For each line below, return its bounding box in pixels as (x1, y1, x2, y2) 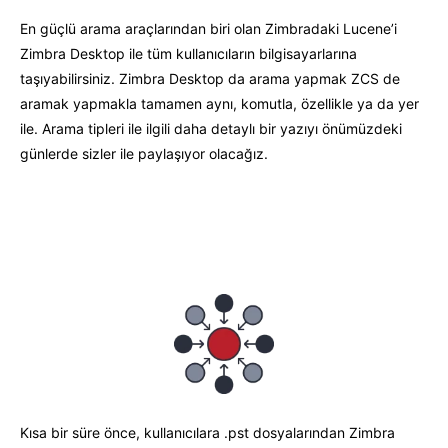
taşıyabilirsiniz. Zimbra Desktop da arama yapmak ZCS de (20, 69, 400, 87)
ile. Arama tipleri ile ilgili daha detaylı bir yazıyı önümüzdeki (20, 119, 402, 137)
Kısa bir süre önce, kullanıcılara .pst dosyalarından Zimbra (20, 423, 395, 441)
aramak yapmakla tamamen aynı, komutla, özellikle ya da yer (20, 94, 419, 112)
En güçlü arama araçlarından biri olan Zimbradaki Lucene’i (20, 19, 397, 37)
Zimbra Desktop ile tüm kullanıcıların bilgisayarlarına (20, 44, 357, 62)
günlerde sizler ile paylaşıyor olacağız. (20, 144, 268, 162)
